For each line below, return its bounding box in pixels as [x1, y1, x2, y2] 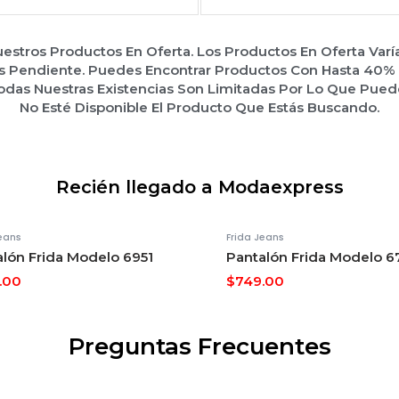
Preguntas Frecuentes [68, 331, 331, 361]
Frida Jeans [226, 230, 284, 244]
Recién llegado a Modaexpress [55, 175, 344, 198]
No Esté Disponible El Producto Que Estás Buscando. [20, 98, 379, 116]
